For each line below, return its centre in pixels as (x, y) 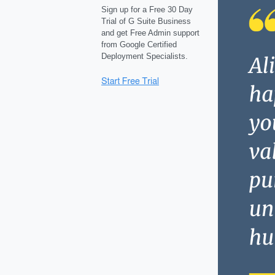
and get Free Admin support (150, 33)
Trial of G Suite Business (146, 21)
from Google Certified (139, 45)
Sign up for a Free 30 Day (147, 10)
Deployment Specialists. (144, 56)
